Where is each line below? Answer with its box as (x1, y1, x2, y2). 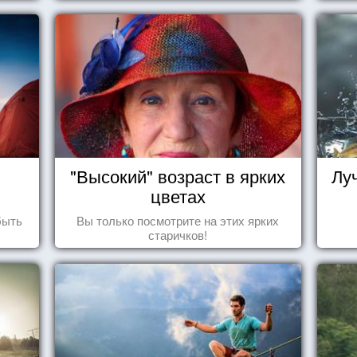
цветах (150, 183, 206, 208)
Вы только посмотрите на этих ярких (76, 212, 280, 229)
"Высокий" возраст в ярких (70, 163, 286, 188)
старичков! (148, 226, 208, 243)
